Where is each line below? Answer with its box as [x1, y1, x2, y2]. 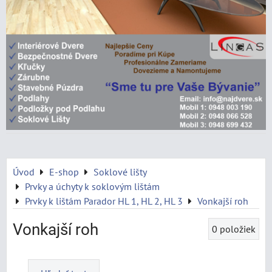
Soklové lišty [93, 166, 147, 178]
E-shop [49, 166, 79, 178]
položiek [220, 223, 256, 235]
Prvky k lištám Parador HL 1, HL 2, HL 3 [25, 195, 183, 207]
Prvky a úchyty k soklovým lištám [25, 180, 160, 192]
